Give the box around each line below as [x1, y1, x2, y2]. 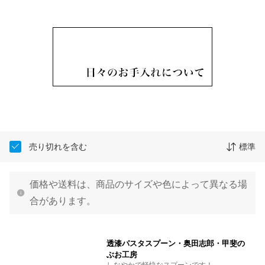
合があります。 [30, 196, 96, 206]
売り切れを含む [29, 141, 87, 151]
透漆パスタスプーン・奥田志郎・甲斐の [106, 239, 245, 248]
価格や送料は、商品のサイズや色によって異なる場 [30, 179, 247, 189]
